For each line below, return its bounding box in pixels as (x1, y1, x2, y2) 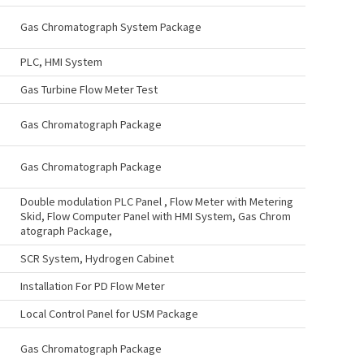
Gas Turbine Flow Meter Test (20, 81, 158, 97)
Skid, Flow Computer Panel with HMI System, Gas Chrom (20, 208, 291, 223)
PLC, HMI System (20, 54, 102, 69)
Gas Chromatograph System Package (20, 19, 201, 34)
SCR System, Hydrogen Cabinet (20, 250, 174, 266)
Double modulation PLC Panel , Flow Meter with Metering (20, 193, 293, 209)
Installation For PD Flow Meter (20, 278, 165, 293)
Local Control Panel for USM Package (20, 305, 198, 321)
